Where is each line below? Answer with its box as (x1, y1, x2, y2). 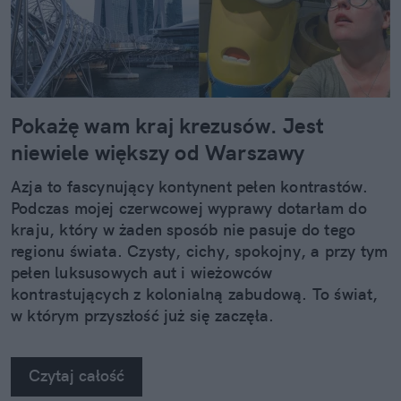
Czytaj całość (29, 365, 124, 387)
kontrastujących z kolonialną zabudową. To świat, (11, 284, 379, 305)
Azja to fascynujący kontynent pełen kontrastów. (11, 176, 369, 198)
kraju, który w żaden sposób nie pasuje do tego (11, 219, 356, 241)
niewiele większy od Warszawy (11, 139, 305, 166)
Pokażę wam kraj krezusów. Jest (11, 112, 325, 140)
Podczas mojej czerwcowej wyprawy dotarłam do (11, 198, 367, 219)
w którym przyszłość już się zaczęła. (11, 305, 275, 327)
